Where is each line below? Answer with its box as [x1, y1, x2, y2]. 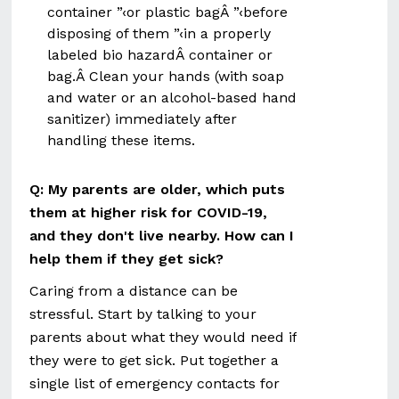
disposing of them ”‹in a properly [47, 25, 272, 42]
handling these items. [47, 132, 196, 149]
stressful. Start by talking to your [29, 305, 257, 322]
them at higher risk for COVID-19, [29, 204, 268, 221]
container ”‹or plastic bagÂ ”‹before [47, 4, 289, 20]
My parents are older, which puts [48, 181, 286, 198]
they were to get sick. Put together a [29, 352, 280, 369]
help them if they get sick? [29, 250, 224, 267]
